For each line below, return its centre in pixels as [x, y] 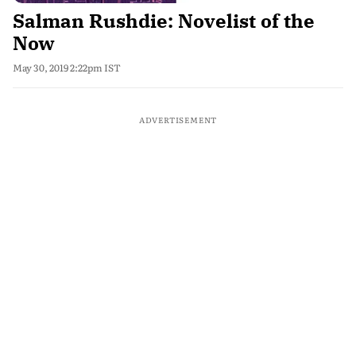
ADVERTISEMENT [178, 120]
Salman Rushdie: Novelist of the [164, 21]
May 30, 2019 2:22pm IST [67, 68]
